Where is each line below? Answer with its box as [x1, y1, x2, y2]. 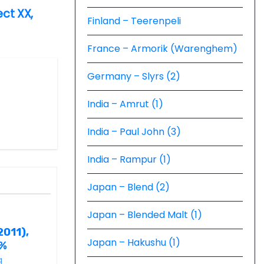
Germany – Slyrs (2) [87, 70, 180, 83]
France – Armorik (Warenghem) [87, 42, 237, 55]
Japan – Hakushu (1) [87, 236, 180, 249]
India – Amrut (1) [87, 97, 163, 111]
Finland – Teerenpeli [87, 14, 181, 28]
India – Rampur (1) [87, 153, 171, 166]
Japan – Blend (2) [87, 180, 170, 194]
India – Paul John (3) [87, 125, 181, 138]
